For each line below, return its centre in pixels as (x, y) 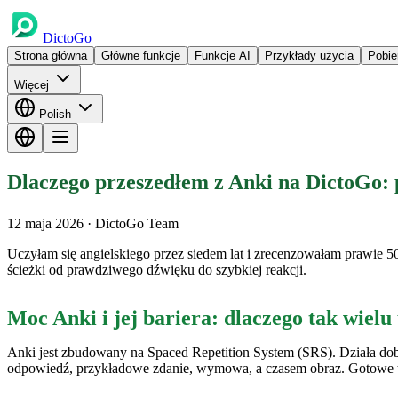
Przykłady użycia (309, 56)
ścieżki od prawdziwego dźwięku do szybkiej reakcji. (157, 269)
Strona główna (51, 56)
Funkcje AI (223, 56)
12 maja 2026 (47, 223)
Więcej (33, 85)
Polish (55, 114)
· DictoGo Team (133, 223)
